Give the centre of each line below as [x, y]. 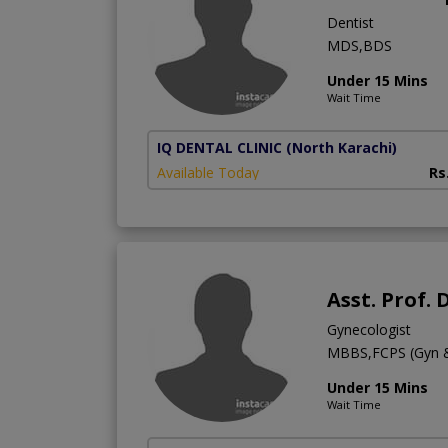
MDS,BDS [359, 45]
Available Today [208, 172]
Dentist [350, 22]
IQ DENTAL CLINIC [219, 147]
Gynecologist [369, 329]
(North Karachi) [341, 147]
